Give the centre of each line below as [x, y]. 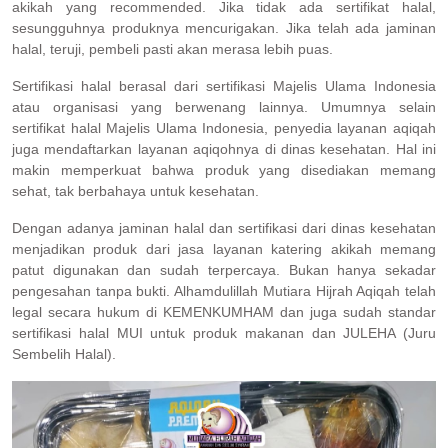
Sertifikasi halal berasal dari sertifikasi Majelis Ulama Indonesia [224, 86]
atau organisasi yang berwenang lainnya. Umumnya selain [224, 107]
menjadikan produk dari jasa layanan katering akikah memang [224, 249]
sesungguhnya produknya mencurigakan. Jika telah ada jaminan [224, 28]
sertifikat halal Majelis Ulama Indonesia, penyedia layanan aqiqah [224, 128]
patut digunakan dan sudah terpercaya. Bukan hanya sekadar [224, 270]
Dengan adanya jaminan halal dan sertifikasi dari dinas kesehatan [224, 228]
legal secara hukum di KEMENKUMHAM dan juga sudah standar [224, 312]
